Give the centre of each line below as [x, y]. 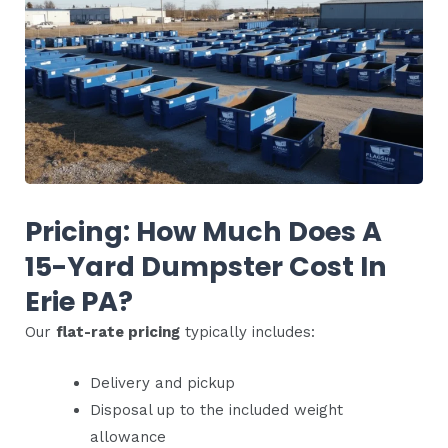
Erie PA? [79, 302]
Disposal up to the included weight [216, 410]
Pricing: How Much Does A [203, 232]
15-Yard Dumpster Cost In [206, 267]
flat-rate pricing [118, 332]
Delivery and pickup [162, 383]
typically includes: [247, 332]
